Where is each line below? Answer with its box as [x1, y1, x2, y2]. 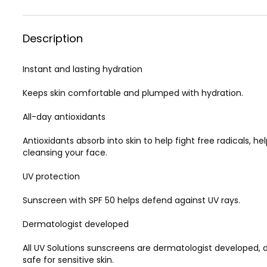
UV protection [23, 170, 80, 182]
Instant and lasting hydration [23, 63, 142, 75]
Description [23, 30, 83, 46]
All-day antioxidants [23, 110, 105, 123]
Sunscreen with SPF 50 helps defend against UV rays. [23, 194, 240, 206]
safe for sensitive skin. [23, 253, 114, 266]
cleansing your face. [23, 146, 107, 159]
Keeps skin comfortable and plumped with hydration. [23, 86, 243, 99]
